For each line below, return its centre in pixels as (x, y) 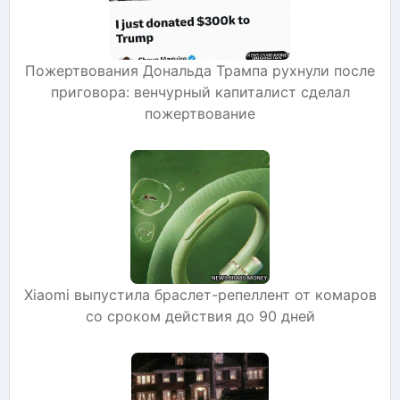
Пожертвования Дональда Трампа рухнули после (200, 70)
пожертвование (200, 113)
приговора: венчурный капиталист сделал (200, 92)
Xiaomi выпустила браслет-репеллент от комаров (200, 294)
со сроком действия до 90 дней (200, 316)
